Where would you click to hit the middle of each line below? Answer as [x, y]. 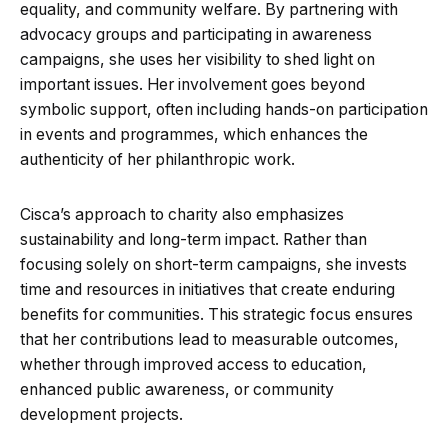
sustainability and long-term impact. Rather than [193, 239]
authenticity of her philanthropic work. [157, 159]
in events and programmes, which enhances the [194, 134]
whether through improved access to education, [193, 364]
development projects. [101, 414]
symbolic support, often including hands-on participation [224, 109]
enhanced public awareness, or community [177, 389]
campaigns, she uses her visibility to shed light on [197, 59]
